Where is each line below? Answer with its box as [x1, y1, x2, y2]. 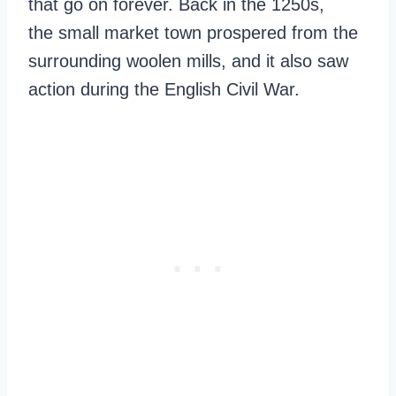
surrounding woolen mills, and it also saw [28, 51, 348, 71]
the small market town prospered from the [28, 23, 358, 42]
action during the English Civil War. [28, 80, 300, 99]
